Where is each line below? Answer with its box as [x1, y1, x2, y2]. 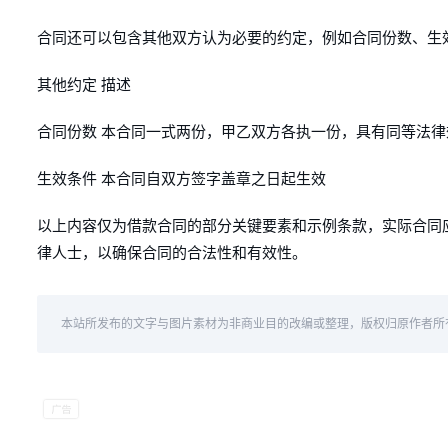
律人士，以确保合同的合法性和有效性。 [37, 245, 307, 261]
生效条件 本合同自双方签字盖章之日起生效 [37, 171, 326, 187]
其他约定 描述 [37, 77, 131, 93]
